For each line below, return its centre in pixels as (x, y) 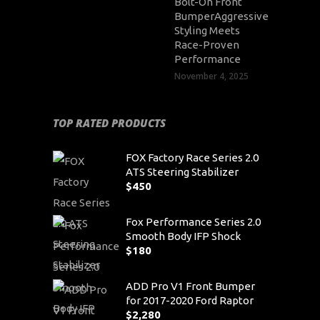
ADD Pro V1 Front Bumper (190, 286)
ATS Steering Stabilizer (182, 171)
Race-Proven (207, 44)
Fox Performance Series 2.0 (193, 221)
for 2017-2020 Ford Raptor (190, 300)
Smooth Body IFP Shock (183, 236)
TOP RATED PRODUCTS (109, 122)
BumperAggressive (221, 16)
